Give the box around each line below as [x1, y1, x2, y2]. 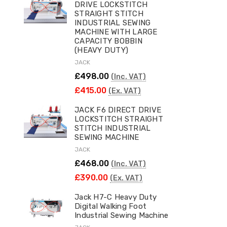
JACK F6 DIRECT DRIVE [74, 105, 161, 115]
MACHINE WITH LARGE [74, 27, 158, 36]
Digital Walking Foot [74, 201, 146, 211]
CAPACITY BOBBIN [74, 36, 142, 46]
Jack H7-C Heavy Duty [74, 192, 157, 202]
